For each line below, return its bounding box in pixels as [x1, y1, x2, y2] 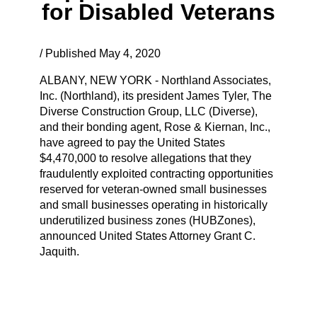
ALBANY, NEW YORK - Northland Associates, [40, 74, 271, 86]
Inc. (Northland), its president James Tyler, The [40, 89, 272, 102]
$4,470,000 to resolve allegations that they [40, 151, 251, 164]
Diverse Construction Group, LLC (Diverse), [40, 105, 258, 117]
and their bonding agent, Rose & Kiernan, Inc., [40, 120, 270, 133]
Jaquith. [40, 245, 79, 258]
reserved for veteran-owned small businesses [40, 183, 267, 195]
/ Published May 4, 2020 [40, 47, 161, 59]
